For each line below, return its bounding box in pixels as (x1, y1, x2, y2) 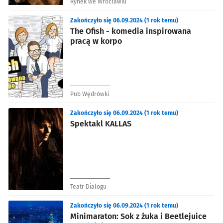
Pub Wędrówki (70, 90, 109, 98)
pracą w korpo (70, 36, 122, 46)
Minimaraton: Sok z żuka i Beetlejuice (70, 211, 207, 221)
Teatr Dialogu (70, 183, 107, 190)
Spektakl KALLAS (70, 118, 131, 128)
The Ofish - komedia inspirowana (70, 26, 191, 36)
